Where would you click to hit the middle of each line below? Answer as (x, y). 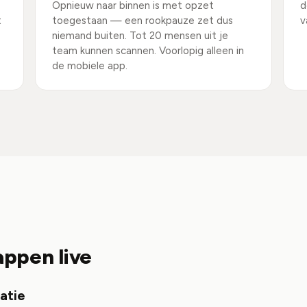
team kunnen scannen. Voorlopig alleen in (148, 51)
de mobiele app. (89, 66)
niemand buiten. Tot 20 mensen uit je (140, 36)
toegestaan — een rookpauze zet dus (142, 21)
